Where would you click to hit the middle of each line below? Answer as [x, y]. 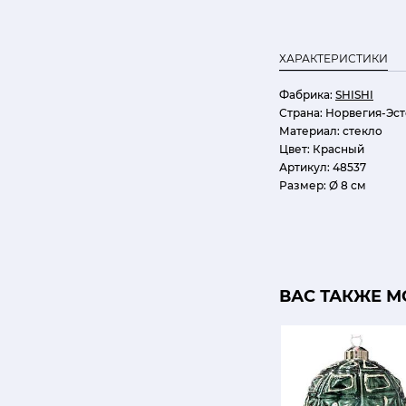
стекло [361, 131]
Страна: [301, 113]
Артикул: [304, 167]
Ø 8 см [346, 185]
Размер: [303, 185]
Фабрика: [306, 95]
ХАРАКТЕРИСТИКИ [333, 58]
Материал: [309, 131]
